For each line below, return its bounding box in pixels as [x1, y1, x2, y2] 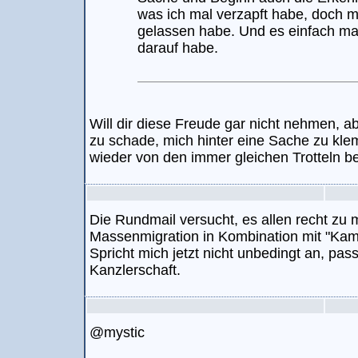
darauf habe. [137, 40, 218, 56]
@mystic [89, 324, 145, 340]
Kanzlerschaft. [89, 262, 181, 278]
